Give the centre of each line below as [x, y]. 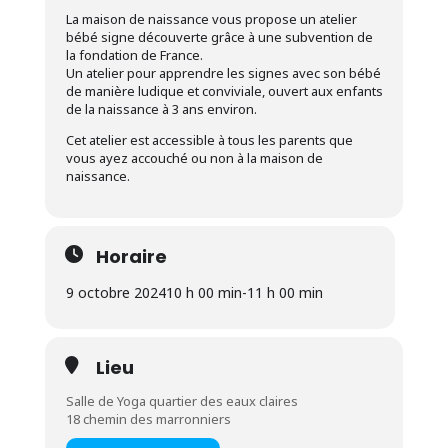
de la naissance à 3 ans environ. [161, 109]
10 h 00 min [203, 292]
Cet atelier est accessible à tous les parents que [209, 140]
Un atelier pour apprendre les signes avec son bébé [223, 73]
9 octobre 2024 [115, 292]
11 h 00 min [284, 292]
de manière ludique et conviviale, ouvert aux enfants [224, 91]
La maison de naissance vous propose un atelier [211, 19]
